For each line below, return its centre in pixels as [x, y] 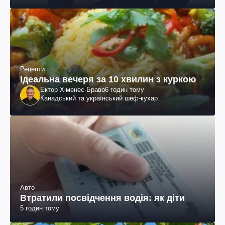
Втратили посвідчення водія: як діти [102, 198]
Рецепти [32, 69]
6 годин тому [125, 89]
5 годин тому [40, 208]
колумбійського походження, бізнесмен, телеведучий [122, 106]
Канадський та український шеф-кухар [99, 98]
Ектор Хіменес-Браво [73, 89]
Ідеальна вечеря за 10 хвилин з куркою [108, 79]
